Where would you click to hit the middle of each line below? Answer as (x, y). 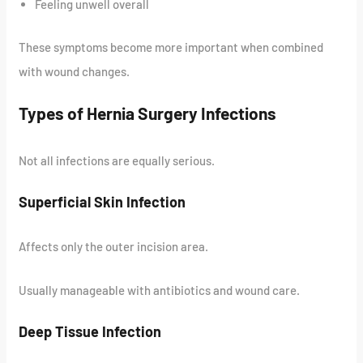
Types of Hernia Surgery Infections (148, 113)
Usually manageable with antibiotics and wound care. (160, 290)
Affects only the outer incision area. (114, 247)
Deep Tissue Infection (90, 332)
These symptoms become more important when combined (171, 47)
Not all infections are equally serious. (117, 161)
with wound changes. (75, 71)
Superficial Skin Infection (102, 202)
